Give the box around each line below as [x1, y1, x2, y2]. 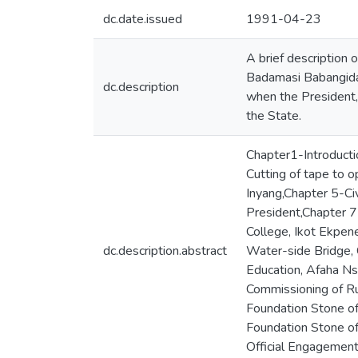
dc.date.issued [103, 10, 182, 28]
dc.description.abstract [103, 242, 227, 260]
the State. [246, 107, 301, 125]
